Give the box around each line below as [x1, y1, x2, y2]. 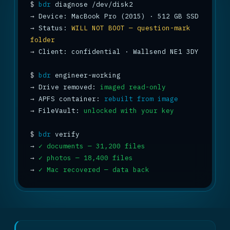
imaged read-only [100, 83, 166, 91]
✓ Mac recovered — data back [39, 165, 149, 174]
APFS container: [34, 94, 104, 103]
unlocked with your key [84, 106, 174, 114]
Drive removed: [34, 83, 100, 91]
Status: [34, 24, 71, 32]
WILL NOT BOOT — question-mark [71, 24, 190, 32]
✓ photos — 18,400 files [39, 154, 133, 162]
